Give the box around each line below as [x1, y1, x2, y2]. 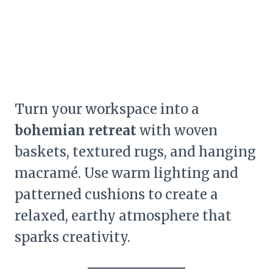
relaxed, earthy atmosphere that [15, 207, 232, 225]
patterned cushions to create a [15, 186, 218, 204]
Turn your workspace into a [15, 101, 199, 118]
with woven [136, 122, 218, 140]
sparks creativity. [15, 229, 130, 246]
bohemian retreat [15, 122, 136, 140]
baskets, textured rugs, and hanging [15, 143, 256, 161]
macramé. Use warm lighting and [15, 165, 238, 182]
